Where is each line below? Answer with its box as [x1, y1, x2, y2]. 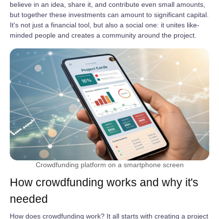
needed [10, 193, 48, 205]
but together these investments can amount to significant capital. [10, 10, 209, 19]
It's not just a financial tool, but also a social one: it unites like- [10, 21, 199, 29]
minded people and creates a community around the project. [10, 31, 197, 39]
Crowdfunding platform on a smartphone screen [35, 161, 184, 169]
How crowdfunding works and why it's [10, 176, 198, 189]
